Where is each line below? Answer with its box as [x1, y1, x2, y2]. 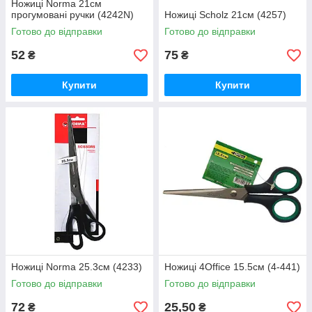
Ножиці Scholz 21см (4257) [164, 9, 286, 20]
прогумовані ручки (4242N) [11, 9, 134, 20]
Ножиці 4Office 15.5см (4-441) [164, 261, 300, 272]
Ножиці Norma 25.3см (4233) [11, 261, 142, 272]
